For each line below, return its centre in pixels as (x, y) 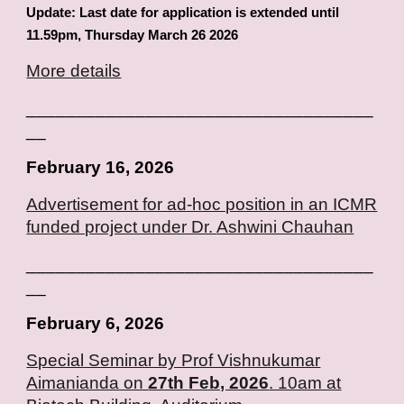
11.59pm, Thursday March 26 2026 (133, 36)
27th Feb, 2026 (209, 383)
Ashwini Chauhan (285, 227)
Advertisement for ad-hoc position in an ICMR (202, 205)
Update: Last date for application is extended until (183, 13)
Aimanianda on (87, 383)
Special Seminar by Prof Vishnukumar (174, 361)
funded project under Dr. (122, 227)
